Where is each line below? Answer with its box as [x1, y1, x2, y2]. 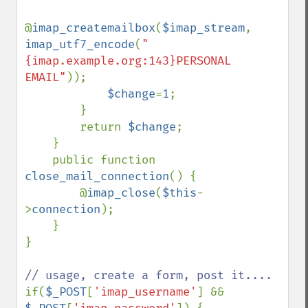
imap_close [87, 186, 155, 200]
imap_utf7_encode [25, 37, 135, 52]
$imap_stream [162, 21, 245, 35]
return [80, 120, 128, 134]
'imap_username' [93, 285, 197, 299]
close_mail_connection [25, 169, 169, 184]
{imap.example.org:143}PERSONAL [25, 54, 231, 68]
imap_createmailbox [32, 21, 155, 35]
